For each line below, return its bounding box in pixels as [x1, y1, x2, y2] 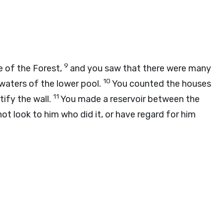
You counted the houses [112, 78, 211, 89]
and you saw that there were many [70, 63, 211, 74]
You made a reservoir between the [60, 94, 200, 105]
